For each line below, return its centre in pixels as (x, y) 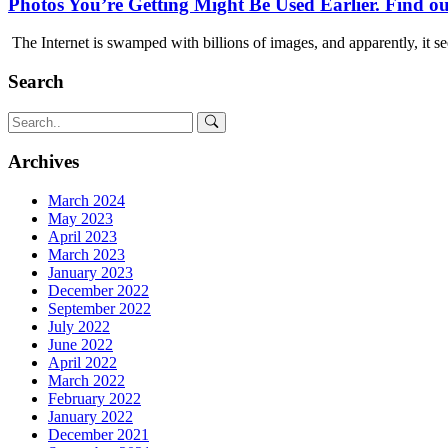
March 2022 (86, 381)
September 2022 (99, 309)
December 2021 (98, 435)
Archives (43, 162)
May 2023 (80, 219)
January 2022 (90, 417)
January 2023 (90, 273)
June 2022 (80, 345)
